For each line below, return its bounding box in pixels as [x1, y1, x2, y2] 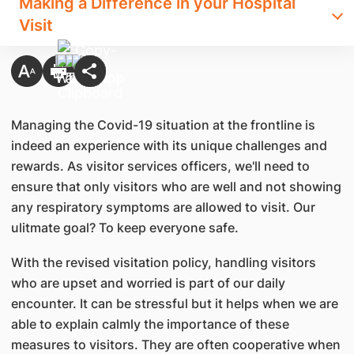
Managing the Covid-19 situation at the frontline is [10, 117, 315, 133]
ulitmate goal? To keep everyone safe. [10, 220, 239, 235]
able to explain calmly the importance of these [10, 316, 289, 332]
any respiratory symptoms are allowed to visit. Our [10, 199, 315, 215]
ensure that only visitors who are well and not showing [10, 179, 341, 194]
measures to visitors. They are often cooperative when [10, 337, 341, 352]
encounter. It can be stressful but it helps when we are [10, 296, 338, 311]
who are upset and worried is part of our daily [10, 275, 285, 291]
